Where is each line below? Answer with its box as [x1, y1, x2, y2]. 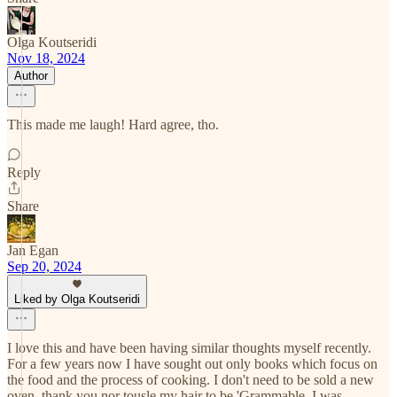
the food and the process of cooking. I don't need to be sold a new [7, 372, 374, 387]
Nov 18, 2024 [7, 51, 85, 66]
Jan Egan [7, 243, 58, 258]
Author [14, 69, 48, 82]
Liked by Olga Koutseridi [14, 292, 140, 306]
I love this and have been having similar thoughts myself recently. [7, 340, 371, 355]
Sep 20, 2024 [7, 259, 82, 274]
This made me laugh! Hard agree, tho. [7, 117, 219, 132]
